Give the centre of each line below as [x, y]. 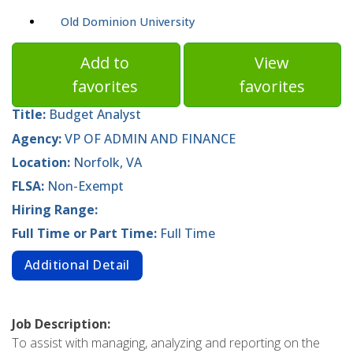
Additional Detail [77, 265]
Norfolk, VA [108, 162]
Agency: [38, 138]
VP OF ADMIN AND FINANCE [150, 138]
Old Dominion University [128, 22]
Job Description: [61, 323]
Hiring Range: [55, 210]
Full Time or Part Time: [86, 234]
